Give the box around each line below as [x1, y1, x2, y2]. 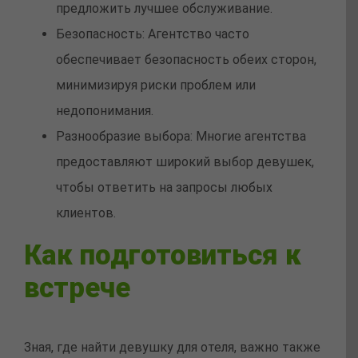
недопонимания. [56, 103, 153, 119]
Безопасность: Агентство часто [56, 26, 249, 42]
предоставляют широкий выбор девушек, [56, 154, 314, 170]
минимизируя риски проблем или [56, 78, 256, 93]
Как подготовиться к [24, 239, 301, 272]
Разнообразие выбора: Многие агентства [56, 129, 306, 145]
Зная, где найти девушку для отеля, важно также [24, 340, 320, 356]
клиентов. [56, 205, 116, 221]
